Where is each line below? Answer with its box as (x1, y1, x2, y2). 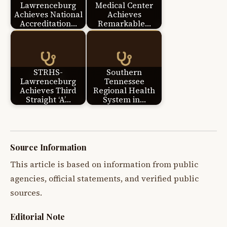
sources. (10, 187, 42, 199)
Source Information (10, 142, 87, 153)
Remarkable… (97, 18, 151, 29)
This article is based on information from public (10, 159, 198, 170)
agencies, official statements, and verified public (10, 173, 199, 184)
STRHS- (33, 66, 63, 78)
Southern (106, 66, 142, 78)
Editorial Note (10, 211, 65, 222)
